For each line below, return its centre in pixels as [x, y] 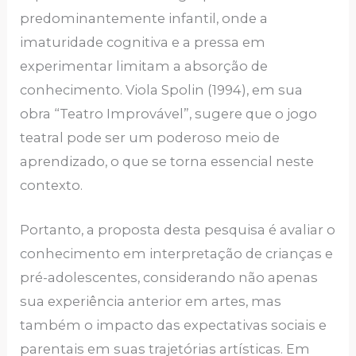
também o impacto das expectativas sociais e [174, 325]
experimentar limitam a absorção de [144, 66]
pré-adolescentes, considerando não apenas [169, 277]
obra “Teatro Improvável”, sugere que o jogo [169, 113]
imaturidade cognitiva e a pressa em [143, 42]
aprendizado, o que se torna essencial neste [167, 161]
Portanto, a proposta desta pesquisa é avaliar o [178, 229]
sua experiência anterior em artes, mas [151, 301]
